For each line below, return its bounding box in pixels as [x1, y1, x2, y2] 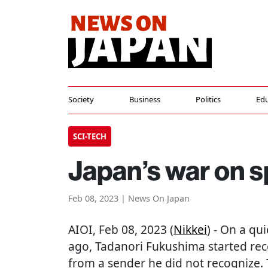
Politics [195, 94, 221, 105]
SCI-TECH [73, 131, 106, 142]
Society [68, 94, 94, 105]
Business [129, 94, 160, 105]
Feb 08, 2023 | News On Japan [68, 193, 190, 204]
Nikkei [173, 221, 207, 237]
